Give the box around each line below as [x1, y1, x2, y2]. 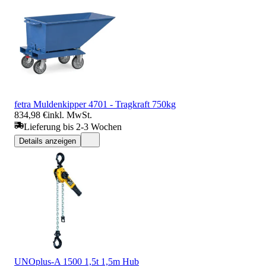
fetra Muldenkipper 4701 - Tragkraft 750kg [14, 99, 176, 109]
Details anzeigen [19, 136, 76, 145]
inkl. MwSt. [47, 109, 92, 120]
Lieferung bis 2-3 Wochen [24, 121, 122, 132]
